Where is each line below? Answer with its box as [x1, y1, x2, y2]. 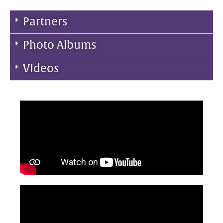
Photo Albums [23, 38, 96, 52]
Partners [23, 14, 67, 29]
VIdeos [23, 61, 59, 76]
